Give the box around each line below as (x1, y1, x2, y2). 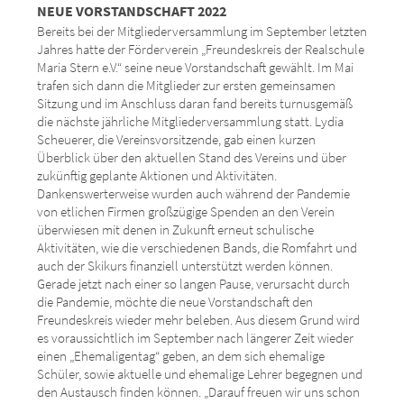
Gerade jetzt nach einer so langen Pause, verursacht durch (37, 275, 350, 292)
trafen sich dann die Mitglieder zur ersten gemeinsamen (37, 77, 335, 94)
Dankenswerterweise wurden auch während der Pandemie (37, 185, 350, 202)
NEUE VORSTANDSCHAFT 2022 (37, 2, 226, 20)
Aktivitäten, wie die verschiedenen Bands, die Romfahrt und (37, 239, 357, 256)
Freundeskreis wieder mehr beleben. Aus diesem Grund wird (37, 311, 360, 328)
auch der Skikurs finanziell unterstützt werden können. (37, 257, 333, 274)
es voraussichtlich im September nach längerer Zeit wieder (37, 329, 353, 346)
